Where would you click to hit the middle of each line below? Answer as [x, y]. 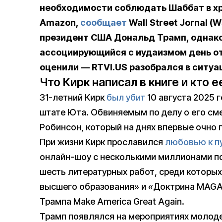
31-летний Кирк [73, 98]
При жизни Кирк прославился [102, 142]
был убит [126, 98]
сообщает [104, 23]
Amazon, [60, 23]
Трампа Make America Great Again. [112, 202]
